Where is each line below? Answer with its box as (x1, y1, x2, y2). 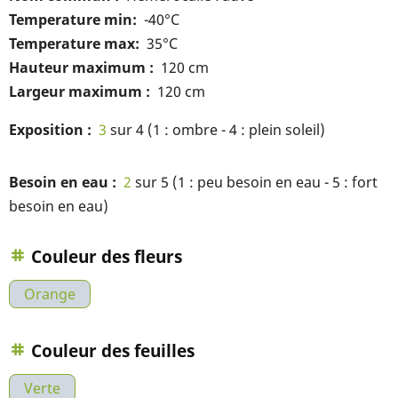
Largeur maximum (9, 82, 146, 101)
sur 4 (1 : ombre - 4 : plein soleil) (107, 120, 325, 139)
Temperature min (9, 10, 132, 29)
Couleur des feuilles (31, 338, 195, 363)
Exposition (9, 120, 87, 139)
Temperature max (9, 34, 135, 53)
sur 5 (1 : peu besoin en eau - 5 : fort (131, 172, 378, 192)
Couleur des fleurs (31, 244, 182, 268)
